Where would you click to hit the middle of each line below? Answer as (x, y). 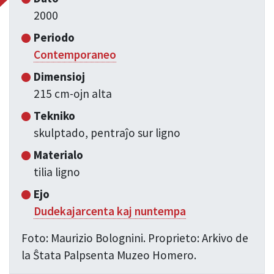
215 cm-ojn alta (73, 94)
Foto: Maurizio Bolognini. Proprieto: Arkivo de (135, 238)
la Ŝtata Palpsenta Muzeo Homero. (109, 255)
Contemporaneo (75, 55)
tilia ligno (57, 172)
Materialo (59, 155)
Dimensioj (60, 77)
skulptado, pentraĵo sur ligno (107, 133)
